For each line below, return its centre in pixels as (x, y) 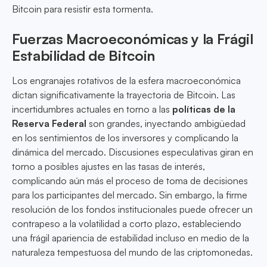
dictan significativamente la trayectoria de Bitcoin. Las (124, 95)
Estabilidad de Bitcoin (83, 56)
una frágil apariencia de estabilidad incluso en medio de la (131, 238)
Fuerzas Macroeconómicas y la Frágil (133, 39)
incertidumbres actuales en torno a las (92, 109)
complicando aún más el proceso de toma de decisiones (130, 181)
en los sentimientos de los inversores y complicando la (125, 138)
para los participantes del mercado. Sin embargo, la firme (130, 195)
